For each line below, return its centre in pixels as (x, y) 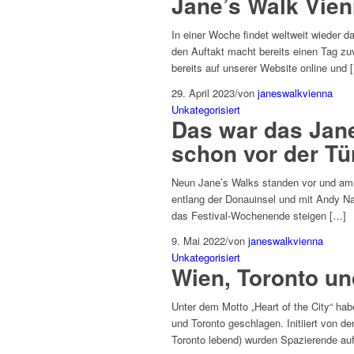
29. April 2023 (203, 93)
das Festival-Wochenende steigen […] (259, 216)
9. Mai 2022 (198, 241)
